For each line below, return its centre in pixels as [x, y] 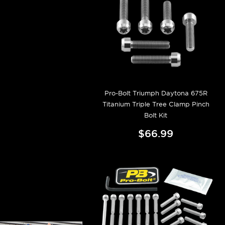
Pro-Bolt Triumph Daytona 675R [156, 93]
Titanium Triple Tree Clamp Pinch [156, 104]
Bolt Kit [156, 115]
